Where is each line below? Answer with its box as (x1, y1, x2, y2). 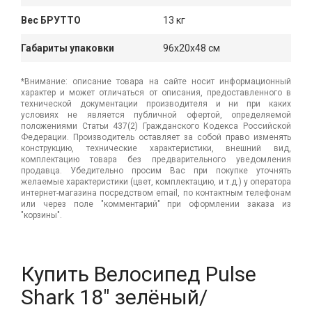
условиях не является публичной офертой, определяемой (21, 109, 291, 120)
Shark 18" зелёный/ (21, 284, 208, 309)
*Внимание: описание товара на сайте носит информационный (21, 76, 291, 86)
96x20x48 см (163, 42, 220, 54)
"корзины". (21, 210, 62, 220)
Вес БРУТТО (21, 14, 81, 26)
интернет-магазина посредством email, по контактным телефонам (21, 187, 291, 198)
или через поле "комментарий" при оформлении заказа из (21, 198, 291, 209)
